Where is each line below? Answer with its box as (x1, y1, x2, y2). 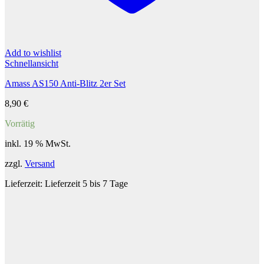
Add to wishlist (5, 48, 61, 58)
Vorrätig (5, 118, 35, 129)
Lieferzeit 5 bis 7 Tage (45, 179, 128, 189)
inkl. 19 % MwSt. (5, 138, 71, 149)
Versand (25, 159, 55, 169)
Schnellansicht (5, 58, 58, 69)
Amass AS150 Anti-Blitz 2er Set (5, 78, 126, 89)
